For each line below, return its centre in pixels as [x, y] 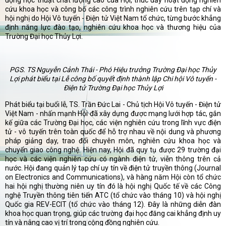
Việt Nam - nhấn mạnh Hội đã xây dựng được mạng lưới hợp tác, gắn [113, 114]
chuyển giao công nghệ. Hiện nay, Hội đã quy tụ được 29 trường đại [113, 150]
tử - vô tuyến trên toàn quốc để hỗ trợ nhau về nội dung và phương [113, 132]
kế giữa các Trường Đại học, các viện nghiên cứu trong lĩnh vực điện [113, 123]
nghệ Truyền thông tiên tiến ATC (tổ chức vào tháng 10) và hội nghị [113, 195]
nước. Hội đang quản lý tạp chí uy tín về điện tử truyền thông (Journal [113, 168]
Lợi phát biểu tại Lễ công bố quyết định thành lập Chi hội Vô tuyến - [113, 79]
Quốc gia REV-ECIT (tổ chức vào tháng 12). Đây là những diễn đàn [113, 205]
